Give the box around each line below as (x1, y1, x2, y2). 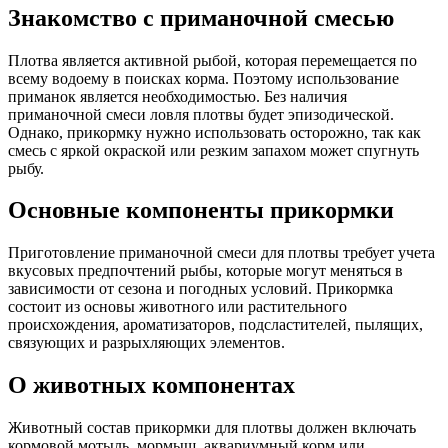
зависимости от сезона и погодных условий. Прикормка (8, 280, 393, 298)
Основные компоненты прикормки (8, 197, 394, 224)
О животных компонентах (8, 372, 295, 399)
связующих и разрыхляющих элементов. (8, 334, 285, 352)
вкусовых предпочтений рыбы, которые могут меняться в (8, 262, 403, 280)
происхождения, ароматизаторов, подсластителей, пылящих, (8, 316, 423, 334)
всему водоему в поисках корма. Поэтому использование (8, 69, 399, 87)
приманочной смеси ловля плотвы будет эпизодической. (8, 105, 394, 123)
